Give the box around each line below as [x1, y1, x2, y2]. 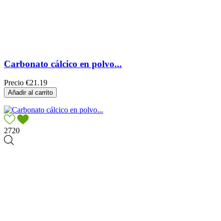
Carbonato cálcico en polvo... [4, 58, 122, 69]
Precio [4, 78, 24, 87]
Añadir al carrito [8, 89, 53, 97]
